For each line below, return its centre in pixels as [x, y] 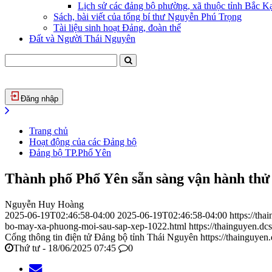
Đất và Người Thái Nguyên [82, 39]
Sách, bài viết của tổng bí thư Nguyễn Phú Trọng [148, 17]
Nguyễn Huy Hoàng [44, 204]
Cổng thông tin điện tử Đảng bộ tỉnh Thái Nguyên [101, 237]
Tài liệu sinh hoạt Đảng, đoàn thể [117, 28]
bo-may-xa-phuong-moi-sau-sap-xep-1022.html [96, 226]
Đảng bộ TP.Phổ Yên [70, 153]
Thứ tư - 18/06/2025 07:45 [65, 248]
